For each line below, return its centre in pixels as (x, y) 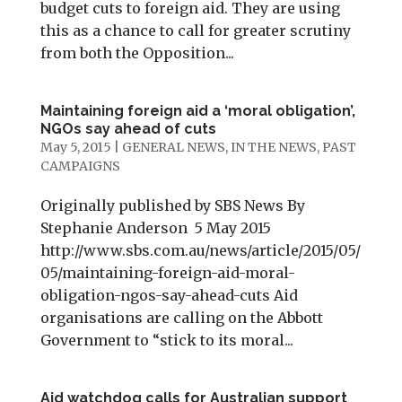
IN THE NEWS (273, 147)
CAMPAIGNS (80, 166)
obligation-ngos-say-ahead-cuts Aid (169, 295)
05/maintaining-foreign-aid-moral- (167, 273)
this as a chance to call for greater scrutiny (195, 31)
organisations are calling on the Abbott (181, 318)
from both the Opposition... (137, 53)
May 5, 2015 (75, 147)
